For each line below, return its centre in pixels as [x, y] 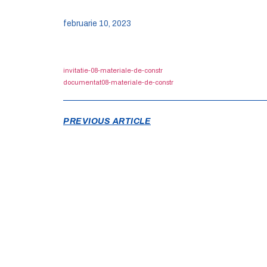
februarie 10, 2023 [97, 23]
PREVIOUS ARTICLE [107, 122]
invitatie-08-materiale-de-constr [113, 70]
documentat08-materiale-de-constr [119, 82]
